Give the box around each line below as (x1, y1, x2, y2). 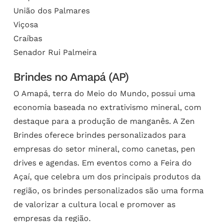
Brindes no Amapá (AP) (13, 70, 128, 84)
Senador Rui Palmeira (13, 47, 97, 57)
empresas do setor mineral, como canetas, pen (13, 144, 195, 154)
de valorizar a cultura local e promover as (13, 199, 175, 209)
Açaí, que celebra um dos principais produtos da (13, 171, 201, 181)
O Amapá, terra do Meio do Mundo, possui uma (13, 88, 195, 98)
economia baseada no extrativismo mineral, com (13, 102, 201, 112)
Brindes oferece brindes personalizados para (13, 130, 186, 140)
